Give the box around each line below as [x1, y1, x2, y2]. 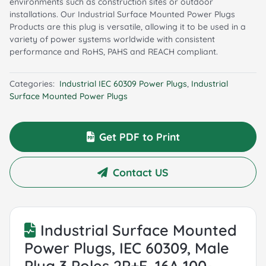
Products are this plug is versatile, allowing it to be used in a [9, 21, 246, 32]
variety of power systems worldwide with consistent [9, 33, 215, 45]
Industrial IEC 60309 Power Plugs [59, 78, 187, 89]
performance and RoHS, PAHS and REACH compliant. [9, 46, 218, 57]
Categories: [9, 78, 57, 89]
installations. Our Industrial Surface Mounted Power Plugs [9, 8, 235, 20]
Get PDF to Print [99, 130, 180, 144]
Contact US [113, 166, 169, 179]
